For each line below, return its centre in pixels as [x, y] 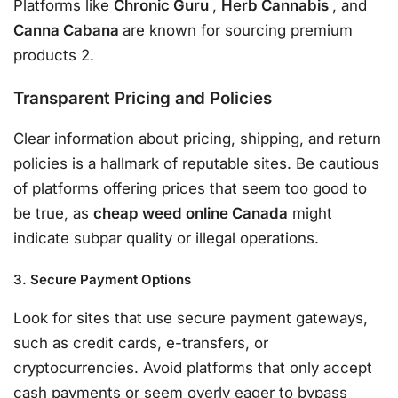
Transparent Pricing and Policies [143, 98]
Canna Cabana [68, 31]
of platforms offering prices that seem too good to [190, 189]
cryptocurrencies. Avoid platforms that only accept [193, 368]
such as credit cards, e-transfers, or [141, 343]
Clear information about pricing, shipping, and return [197, 139]
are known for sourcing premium [238, 31]
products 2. [54, 56]
